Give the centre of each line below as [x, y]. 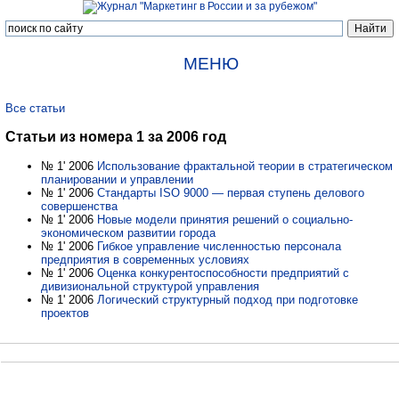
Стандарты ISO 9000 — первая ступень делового [231, 192]
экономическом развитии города [128, 232]
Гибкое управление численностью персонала [219, 246]
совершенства [79, 206]
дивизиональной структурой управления [150, 286]
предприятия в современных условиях [145, 259]
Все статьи [35, 109]
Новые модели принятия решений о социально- [225, 219]
